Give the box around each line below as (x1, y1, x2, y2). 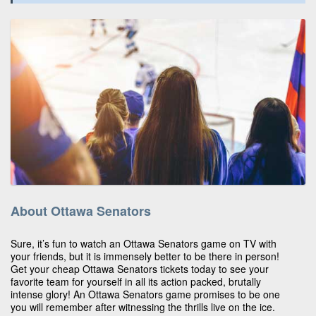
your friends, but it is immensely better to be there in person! (11, 248, 279, 263)
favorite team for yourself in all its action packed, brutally (11, 274, 261, 288)
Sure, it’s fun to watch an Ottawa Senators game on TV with (11, 236, 276, 250)
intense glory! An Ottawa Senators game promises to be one (11, 286, 280, 301)
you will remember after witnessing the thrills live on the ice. (11, 299, 275, 314)
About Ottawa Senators (11, 201, 151, 220)
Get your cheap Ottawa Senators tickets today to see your (11, 261, 269, 276)
